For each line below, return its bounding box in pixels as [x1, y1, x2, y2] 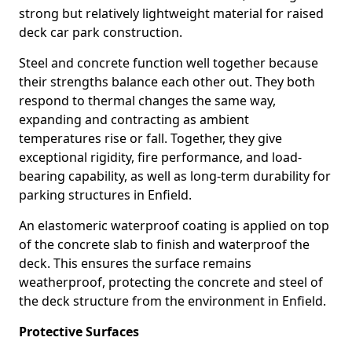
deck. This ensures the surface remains [19, 255, 251, 272]
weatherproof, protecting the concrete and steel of [19, 273, 323, 291]
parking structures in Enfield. [19, 186, 192, 203]
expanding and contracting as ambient [19, 111, 249, 128]
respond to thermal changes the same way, [19, 92, 276, 109]
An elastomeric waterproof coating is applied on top [19, 217, 329, 234]
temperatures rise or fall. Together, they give [19, 130, 282, 147]
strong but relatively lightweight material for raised [19, 5, 324, 22]
